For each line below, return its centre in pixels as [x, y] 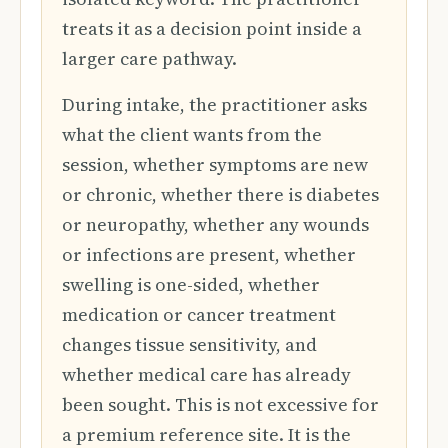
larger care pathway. [149, 58]
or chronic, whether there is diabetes [220, 194]
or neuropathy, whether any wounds [215, 224]
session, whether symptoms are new [215, 164]
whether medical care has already [206, 374]
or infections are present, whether [209, 254]
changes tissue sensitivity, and [189, 344]
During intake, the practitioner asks [214, 104]
